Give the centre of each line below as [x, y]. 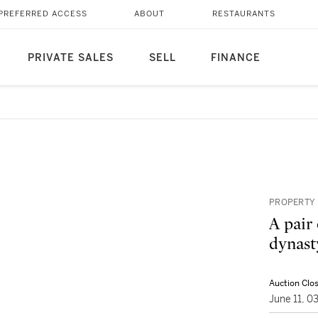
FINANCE [235, 58]
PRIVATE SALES [70, 58]
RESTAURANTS [243, 14]
